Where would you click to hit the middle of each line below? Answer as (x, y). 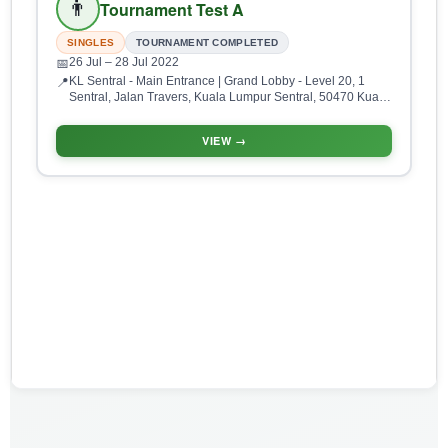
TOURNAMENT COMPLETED (207, 43)
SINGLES (91, 43)
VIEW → (224, 141)
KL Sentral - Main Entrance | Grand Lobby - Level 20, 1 (217, 81)
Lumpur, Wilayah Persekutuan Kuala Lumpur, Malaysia (217, 113)
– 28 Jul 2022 (142, 62)
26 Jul (87, 62)
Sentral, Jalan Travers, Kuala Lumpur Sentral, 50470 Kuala (229, 97)
